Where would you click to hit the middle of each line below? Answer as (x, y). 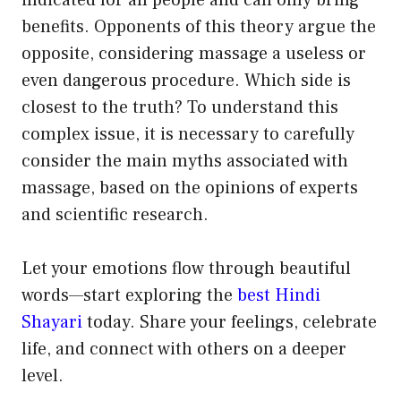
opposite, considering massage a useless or (194, 54)
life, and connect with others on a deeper (184, 350)
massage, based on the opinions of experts (190, 188)
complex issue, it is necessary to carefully (188, 135)
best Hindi (279, 296)
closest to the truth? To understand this (180, 108)
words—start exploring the (129, 296)
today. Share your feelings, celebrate (230, 323)
